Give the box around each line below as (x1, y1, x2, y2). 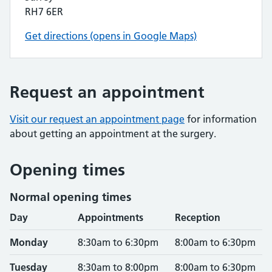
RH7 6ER (25, 5, 63, 18)
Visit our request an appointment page (10, 113, 185, 125)
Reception (175, 211, 220, 223)
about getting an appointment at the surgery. (10, 127, 216, 140)
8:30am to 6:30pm (78, 236, 158, 248)
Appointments (78, 211, 143, 223)
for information (185, 113, 257, 125)
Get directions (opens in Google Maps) (25, 30, 197, 42)
